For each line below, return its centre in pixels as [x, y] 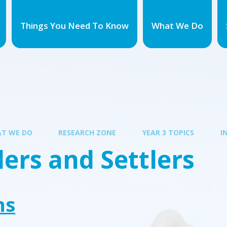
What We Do [177, 25]
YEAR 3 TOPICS [168, 132]
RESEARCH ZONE [87, 132]
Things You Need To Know [74, 25]
